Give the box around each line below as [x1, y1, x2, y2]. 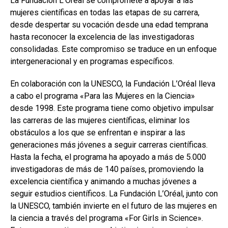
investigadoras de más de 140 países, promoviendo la [10, 164, 204, 174]
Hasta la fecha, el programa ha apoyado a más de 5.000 [10, 152, 206, 162]
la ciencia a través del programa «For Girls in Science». [10, 213, 203, 223]
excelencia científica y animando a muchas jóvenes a [10, 177, 196, 186]
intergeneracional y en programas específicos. [10, 56, 174, 66]
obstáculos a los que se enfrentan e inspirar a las [10, 128, 185, 137]
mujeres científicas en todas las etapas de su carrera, [10, 8, 199, 17]
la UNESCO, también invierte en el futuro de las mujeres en [10, 201, 217, 211]
